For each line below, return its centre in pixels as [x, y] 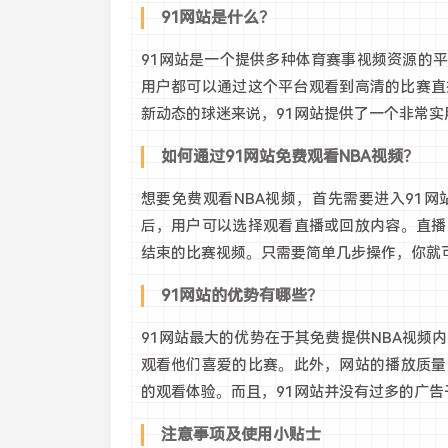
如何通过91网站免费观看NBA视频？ [289, 156]
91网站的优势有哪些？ [241, 295]
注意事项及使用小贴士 [240, 434]
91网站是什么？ [217, 17]
